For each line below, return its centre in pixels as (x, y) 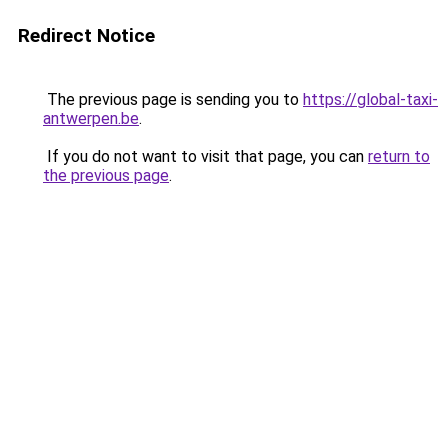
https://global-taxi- (370, 99)
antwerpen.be (91, 118)
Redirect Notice (86, 35)
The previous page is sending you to (173, 99)
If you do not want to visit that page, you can (205, 156)
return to (399, 156)
